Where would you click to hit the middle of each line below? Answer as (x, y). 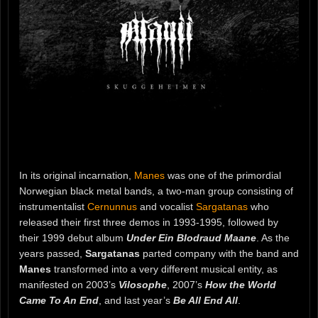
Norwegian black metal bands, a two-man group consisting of (156, 191)
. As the (273, 238)
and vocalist (166, 207)
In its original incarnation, (77, 176)
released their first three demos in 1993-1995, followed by (149, 223)
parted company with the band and (219, 254)
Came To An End (59, 301)
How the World (241, 285)
